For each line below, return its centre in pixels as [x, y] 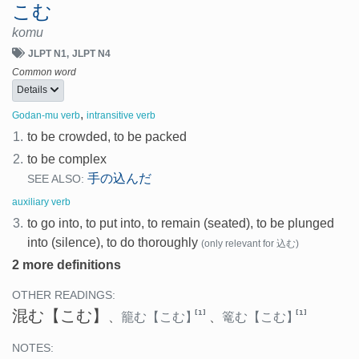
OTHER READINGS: [64, 296]
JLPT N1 [47, 53]
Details [33, 90]
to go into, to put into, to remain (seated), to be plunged [181, 224]
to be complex [67, 159]
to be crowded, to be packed [107, 137]
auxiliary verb [41, 202]
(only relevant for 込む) [250, 244]
